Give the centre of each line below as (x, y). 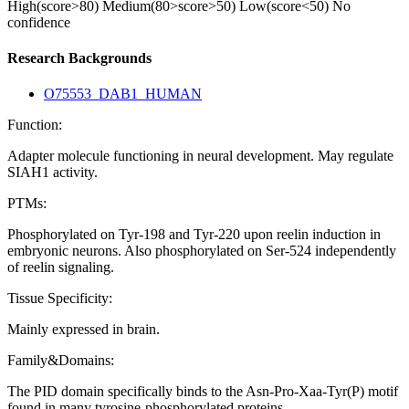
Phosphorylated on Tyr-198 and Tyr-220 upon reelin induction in (194, 235)
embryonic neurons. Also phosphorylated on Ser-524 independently (202, 251)
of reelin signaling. (61, 267)
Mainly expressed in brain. (84, 330)
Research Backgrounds (79, 58)
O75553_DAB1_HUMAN (123, 94)
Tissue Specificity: (60, 299)
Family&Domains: (61, 361)
